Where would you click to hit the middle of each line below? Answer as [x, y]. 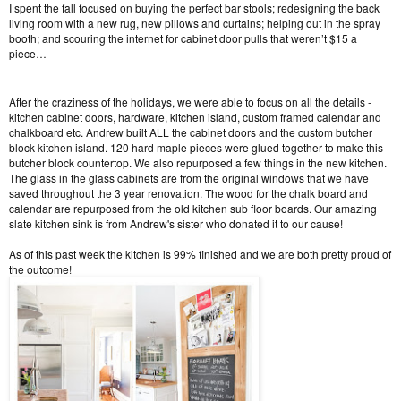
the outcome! [42, 269]
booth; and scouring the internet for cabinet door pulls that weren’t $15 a [183, 38]
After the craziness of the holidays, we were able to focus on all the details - [190, 102]
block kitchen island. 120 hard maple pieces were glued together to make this [196, 148]
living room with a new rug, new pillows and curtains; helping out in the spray [195, 23]
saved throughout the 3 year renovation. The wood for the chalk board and [188, 193]
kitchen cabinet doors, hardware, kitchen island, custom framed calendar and [195, 117]
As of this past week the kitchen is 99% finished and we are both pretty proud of [200, 254]
